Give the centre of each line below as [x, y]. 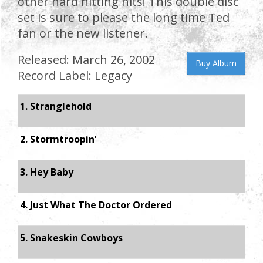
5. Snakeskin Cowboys [71, 238]
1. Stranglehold [56, 106]
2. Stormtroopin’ [58, 139]
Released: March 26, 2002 [86, 60]
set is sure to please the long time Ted [124, 17]
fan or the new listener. [83, 33]
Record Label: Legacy [75, 75]
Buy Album [216, 63]
